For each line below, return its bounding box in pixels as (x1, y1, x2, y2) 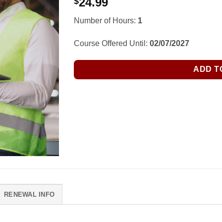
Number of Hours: (74, 16, 138, 25)
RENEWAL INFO (4, 190, 55, 198)
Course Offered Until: (74, 39, 150, 48)
